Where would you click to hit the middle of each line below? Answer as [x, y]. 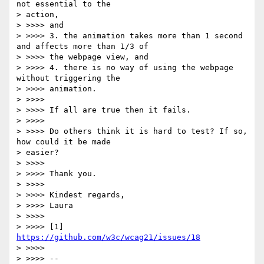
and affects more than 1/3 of [82, 47]
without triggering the [68, 78]
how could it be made [64, 142]
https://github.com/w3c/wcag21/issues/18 [108, 237]
